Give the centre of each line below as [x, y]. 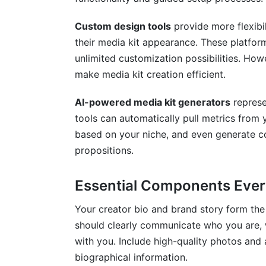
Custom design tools [123, 26]
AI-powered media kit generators [153, 102]
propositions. [104, 150]
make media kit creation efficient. [150, 74]
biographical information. [131, 257]
